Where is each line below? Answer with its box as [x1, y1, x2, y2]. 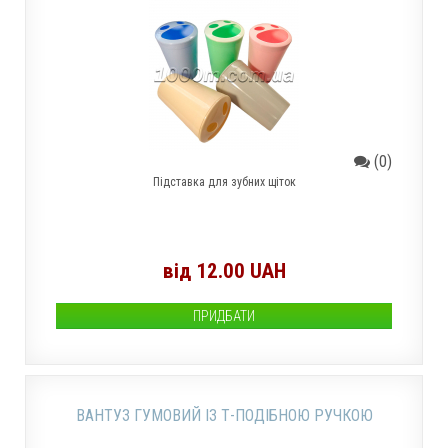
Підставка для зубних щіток [152, 175, 296, 189]
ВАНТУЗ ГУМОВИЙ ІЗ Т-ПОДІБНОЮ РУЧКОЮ [75, 406, 373, 425]
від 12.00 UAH [162, 259, 286, 283]
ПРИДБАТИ [193, 308, 255, 324]
